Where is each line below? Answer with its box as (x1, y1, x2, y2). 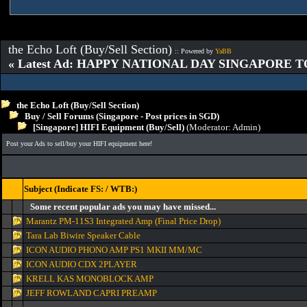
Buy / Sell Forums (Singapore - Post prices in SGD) (25, 111, 219, 121)
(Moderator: (184, 122, 232, 132)
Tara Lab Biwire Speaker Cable (26, 230, 140, 241)
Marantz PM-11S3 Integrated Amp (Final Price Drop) (26, 216, 221, 226)
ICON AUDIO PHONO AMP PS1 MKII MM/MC (26, 245, 202, 255)
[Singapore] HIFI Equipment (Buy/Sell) (27, 122, 184, 132)
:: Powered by (175, 47, 215, 55)
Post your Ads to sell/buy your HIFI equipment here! (6, 140, 152, 147)
